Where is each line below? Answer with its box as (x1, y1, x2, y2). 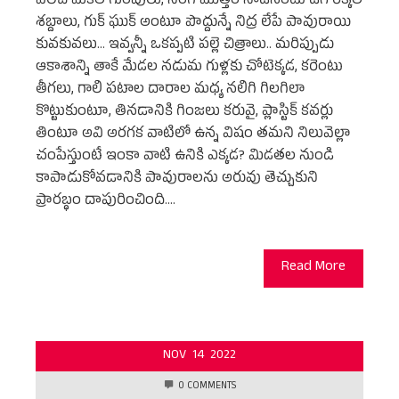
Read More (281, 256, 346, 279)
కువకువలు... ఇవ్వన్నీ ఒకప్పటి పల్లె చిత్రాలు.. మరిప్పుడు (36, 35, 334, 57)
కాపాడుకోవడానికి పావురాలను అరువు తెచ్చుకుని (36, 168, 318, 191)
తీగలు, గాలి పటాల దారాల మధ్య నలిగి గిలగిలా (36, 79, 305, 102)
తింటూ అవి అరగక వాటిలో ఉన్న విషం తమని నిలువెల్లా (36, 124, 350, 146)
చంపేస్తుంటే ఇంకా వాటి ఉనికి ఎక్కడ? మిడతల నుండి (36, 146, 334, 168)
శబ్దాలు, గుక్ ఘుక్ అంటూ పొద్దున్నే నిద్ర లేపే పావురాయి (36, 12, 351, 35)
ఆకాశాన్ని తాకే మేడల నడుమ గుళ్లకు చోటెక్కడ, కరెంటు (36, 57, 343, 79)
